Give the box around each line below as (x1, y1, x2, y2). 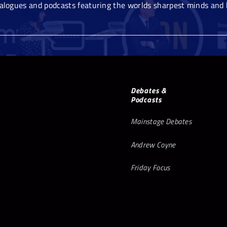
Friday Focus (130, 162, 170, 174)
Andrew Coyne (130, 138, 176, 150)
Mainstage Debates (130, 116, 192, 128)
